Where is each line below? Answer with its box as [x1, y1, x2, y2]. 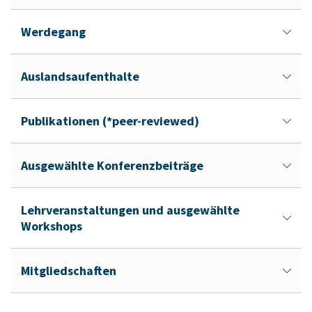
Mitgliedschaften [21, 263, 116, 279]
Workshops [21, 218, 82, 234]
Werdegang [21, 24, 86, 40]
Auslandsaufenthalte [21, 68, 139, 84]
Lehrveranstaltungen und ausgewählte [21, 202, 240, 218]
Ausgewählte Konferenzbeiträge [21, 157, 203, 173]
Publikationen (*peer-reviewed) [21, 113, 199, 129]
